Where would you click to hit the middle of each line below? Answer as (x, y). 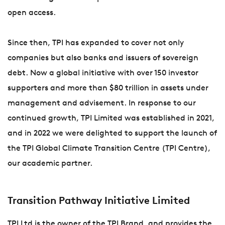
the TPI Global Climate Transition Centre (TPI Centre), (109, 149)
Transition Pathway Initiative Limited (99, 202)
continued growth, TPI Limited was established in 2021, (111, 119)
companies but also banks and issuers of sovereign (103, 59)
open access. (33, 13)
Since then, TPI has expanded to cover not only (96, 43)
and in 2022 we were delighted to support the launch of (112, 134)
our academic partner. (50, 164)
